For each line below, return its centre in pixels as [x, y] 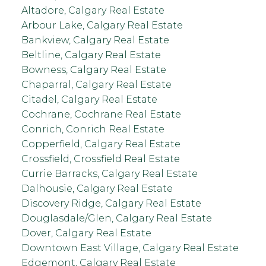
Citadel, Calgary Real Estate [89, 99]
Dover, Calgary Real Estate [86, 233]
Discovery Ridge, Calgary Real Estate [111, 203]
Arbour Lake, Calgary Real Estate [102, 25]
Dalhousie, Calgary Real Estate [97, 188]
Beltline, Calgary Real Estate [91, 55]
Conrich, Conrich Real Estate [93, 129]
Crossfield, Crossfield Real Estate [100, 159]
